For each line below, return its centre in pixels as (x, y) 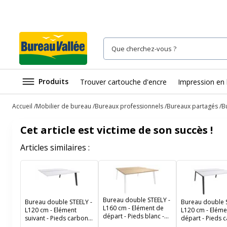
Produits (53, 81)
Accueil (22, 106)
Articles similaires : (55, 147)
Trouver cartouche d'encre (123, 82)
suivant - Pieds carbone (58, 218)
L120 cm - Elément (51, 210)
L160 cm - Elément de (133, 208)
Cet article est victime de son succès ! (117, 130)
